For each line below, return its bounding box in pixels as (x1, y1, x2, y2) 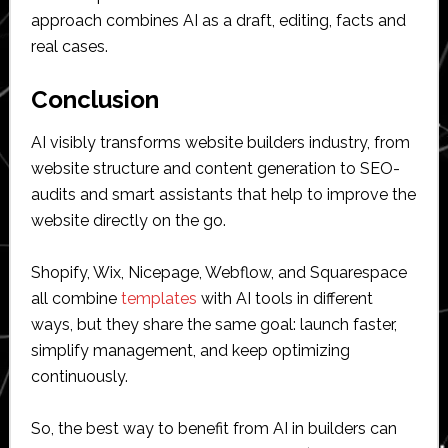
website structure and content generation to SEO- (30, 159, 400, 179)
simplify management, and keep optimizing (30, 341, 350, 361)
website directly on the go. (30, 211, 226, 231)
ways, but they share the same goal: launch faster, (30, 315, 397, 335)
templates (120, 289, 197, 309)
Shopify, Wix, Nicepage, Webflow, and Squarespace (30, 263, 407, 283)
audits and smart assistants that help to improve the (30, 185, 416, 205)
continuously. (30, 367, 128, 387)
